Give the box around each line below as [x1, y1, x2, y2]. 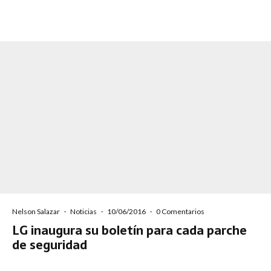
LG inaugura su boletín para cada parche [12, 220, 247, 240]
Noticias [70, 206, 97, 216]
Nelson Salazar [12, 206, 60, 216]
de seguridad [12, 235, 87, 255]
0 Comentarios [156, 206, 204, 216]
